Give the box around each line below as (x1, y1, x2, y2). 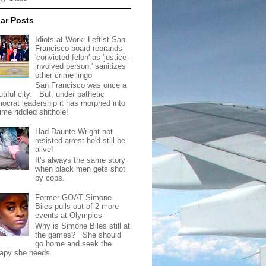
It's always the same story (35, 155, 126, 164)
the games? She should (35, 230, 122, 239)
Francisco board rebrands (35, 43, 123, 53)
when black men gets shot (35, 164, 126, 173)
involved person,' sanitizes (35, 61, 126, 71)
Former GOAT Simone (35, 193, 112, 202)
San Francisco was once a (35, 81, 127, 90)
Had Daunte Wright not (35, 127, 113, 137)
